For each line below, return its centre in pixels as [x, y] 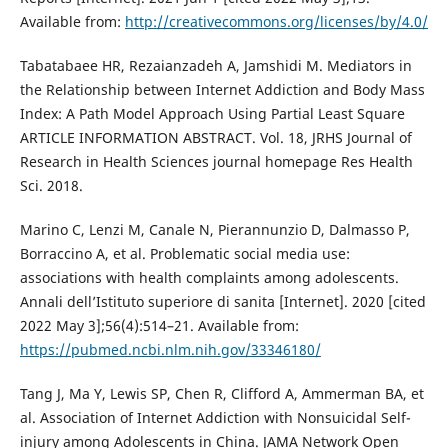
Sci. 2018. [51, 186]
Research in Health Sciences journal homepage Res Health [216, 162]
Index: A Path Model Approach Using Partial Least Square [212, 114]
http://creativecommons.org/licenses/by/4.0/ [276, 22]
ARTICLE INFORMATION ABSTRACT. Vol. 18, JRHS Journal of [215, 138]
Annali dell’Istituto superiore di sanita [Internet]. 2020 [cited [222, 302]
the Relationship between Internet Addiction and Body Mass [222, 90]
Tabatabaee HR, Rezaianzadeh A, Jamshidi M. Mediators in [215, 66]
